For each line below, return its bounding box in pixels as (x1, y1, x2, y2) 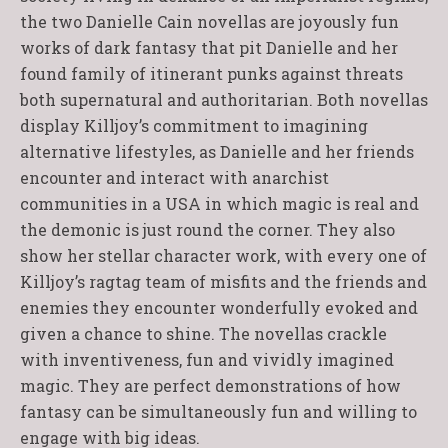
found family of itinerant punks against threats (20, 63, 403, 84)
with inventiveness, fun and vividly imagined (20, 349, 394, 370)
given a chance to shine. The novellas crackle (20, 323, 387, 344)
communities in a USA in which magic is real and (20, 193, 419, 214)
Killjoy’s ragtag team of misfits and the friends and (20, 271, 427, 292)
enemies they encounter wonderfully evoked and (20, 297, 418, 318)
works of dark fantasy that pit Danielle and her (20, 37, 398, 58)
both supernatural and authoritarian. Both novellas (20, 89, 428, 110)
